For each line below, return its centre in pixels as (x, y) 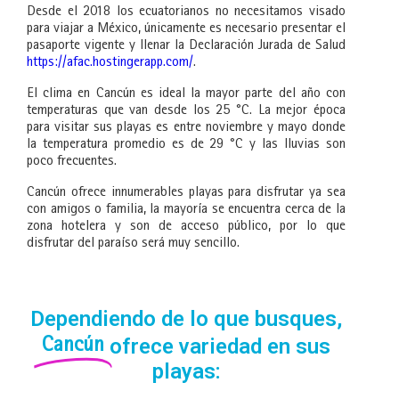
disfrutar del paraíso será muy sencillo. (133, 244)
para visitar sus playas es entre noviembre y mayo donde (186, 129)
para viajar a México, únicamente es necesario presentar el (186, 30)
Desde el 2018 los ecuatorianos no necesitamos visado (186, 13)
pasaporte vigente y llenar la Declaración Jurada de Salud (186, 47)
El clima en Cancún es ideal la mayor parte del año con (186, 95)
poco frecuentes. (72, 163)
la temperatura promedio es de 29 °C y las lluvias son (186, 146)
